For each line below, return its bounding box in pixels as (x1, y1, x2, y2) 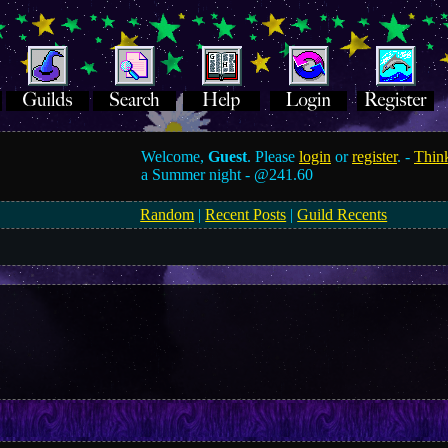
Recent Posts (205, 206, 287, 223)
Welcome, (141, 148, 209, 165)
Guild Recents (297, 206, 388, 223)
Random (140, 206, 195, 223)
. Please (247, 148, 300, 165)
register (352, 148, 398, 165)
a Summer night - (141, 166, 255, 183)
